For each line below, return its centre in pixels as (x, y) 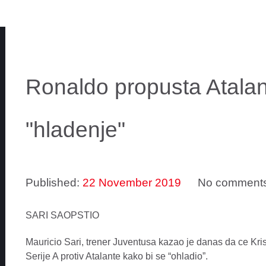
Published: (54, 183)
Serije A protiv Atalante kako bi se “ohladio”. (116, 256)
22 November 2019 (132, 183)
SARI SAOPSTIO (62, 216)
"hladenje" (75, 130)
